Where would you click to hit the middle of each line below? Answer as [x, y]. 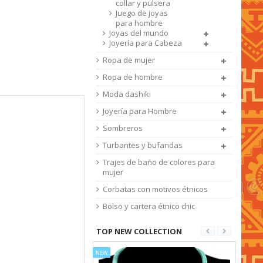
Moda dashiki [127, 94]
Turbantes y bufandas [143, 145]
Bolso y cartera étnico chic [149, 206]
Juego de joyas [142, 13]
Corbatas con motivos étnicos [155, 189]
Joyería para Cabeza [146, 43]
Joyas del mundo [139, 33]
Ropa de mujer [129, 60]
